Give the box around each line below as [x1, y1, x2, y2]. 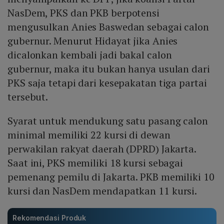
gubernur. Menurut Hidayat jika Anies [7, 34, 178, 48]
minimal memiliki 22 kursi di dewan [7, 128, 170, 142]
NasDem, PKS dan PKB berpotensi [7, 6, 159, 20]
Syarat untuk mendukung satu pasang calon [7, 114, 208, 128]
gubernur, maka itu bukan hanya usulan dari [7, 62, 210, 76]
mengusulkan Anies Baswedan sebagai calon [7, 20, 209, 34]
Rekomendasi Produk [12, 213, 86, 222]
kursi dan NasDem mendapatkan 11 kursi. [7, 184, 197, 198]
